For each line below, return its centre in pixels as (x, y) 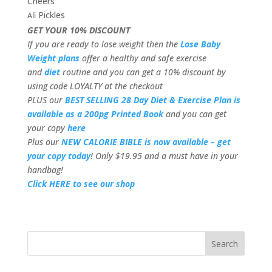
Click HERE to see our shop (81, 184)
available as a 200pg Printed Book (95, 114)
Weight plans (53, 58)
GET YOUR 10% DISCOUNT (78, 30)
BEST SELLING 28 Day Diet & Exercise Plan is (152, 100)
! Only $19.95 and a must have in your (164, 156)
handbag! (45, 170)
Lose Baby (200, 44)
